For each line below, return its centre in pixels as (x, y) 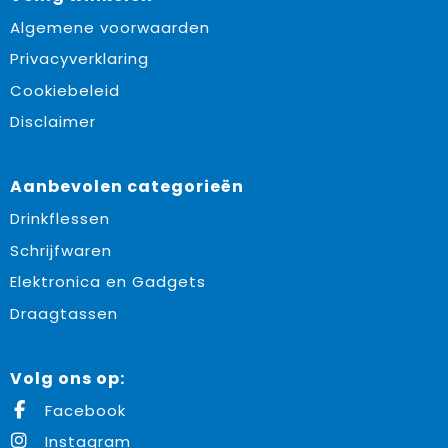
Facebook (82, 410)
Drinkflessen (59, 218)
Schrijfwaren (60, 250)
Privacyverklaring (79, 58)
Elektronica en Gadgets (107, 281)
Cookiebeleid (64, 90)
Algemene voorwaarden (109, 27)
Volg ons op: (67, 378)
